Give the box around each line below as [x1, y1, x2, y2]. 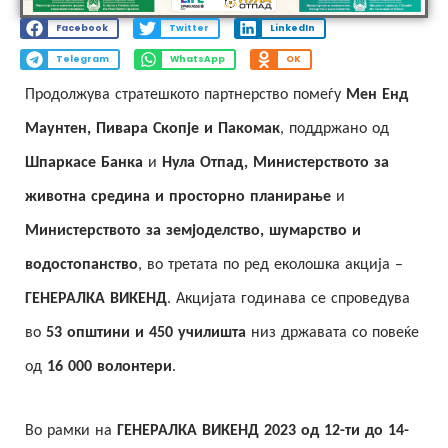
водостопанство [25, 256, 138, 273]
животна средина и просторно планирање [25, 188, 336, 205]
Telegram [55, 53, 109, 66]
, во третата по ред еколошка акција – [138, 256, 403, 273]
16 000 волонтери [47, 358, 172, 375]
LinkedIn [269, 22, 315, 35]
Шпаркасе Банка [25, 154, 148, 171]
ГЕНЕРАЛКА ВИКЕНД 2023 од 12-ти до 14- [117, 422, 409, 439]
